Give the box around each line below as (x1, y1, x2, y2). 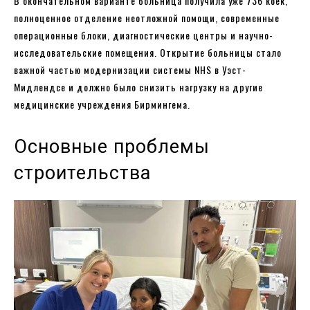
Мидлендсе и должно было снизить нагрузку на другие (14, 80, 263, 95)
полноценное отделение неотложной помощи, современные (14, 10, 280, 26)
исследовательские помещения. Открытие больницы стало (14, 45, 282, 60)
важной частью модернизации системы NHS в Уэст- (14, 62, 246, 77)
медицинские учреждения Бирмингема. (14, 97, 190, 112)
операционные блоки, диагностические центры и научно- (14, 28, 273, 43)
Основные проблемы (14, 136, 210, 158)
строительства (14, 162, 151, 185)
